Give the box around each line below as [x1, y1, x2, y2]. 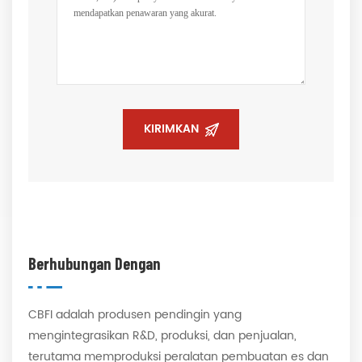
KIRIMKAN [144, 120, 199, 138]
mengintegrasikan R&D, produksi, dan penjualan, [28, 326, 297, 345]
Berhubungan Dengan [28, 254, 161, 273]
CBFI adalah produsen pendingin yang [28, 305, 242, 324]
